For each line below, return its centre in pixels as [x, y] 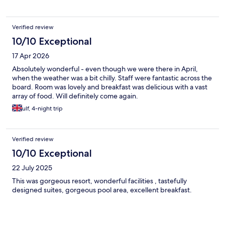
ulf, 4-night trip [42, 108]
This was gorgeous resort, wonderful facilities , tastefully [99, 181]
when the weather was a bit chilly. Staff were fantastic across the [112, 78]
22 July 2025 [32, 167]
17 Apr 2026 [31, 55]
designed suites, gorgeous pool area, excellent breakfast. [102, 190]
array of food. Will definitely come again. [75, 96]
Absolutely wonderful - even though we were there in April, [105, 69]
